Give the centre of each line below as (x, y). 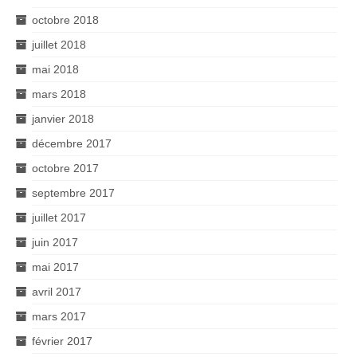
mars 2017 (59, 316)
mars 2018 (59, 94)
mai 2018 (55, 69)
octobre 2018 (65, 20)
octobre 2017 (65, 168)
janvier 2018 (63, 118)
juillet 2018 (59, 44)
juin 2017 (55, 242)
